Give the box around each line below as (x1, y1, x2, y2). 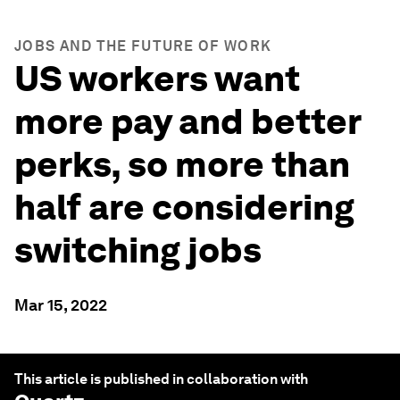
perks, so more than (14, 143, 350, 186)
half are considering (14, 186, 354, 229)
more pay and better (14, 100, 361, 143)
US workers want (14, 57, 300, 100)
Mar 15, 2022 (14, 296, 107, 314)
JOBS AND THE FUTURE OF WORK (14, 37, 272, 54)
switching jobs (14, 229, 262, 271)
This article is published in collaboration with (14, 371, 308, 387)
